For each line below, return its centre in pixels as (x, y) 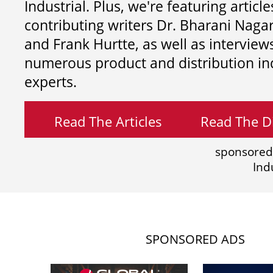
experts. (51, 82)
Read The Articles (108, 121)
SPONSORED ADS (195, 239)
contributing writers (90, 25)
